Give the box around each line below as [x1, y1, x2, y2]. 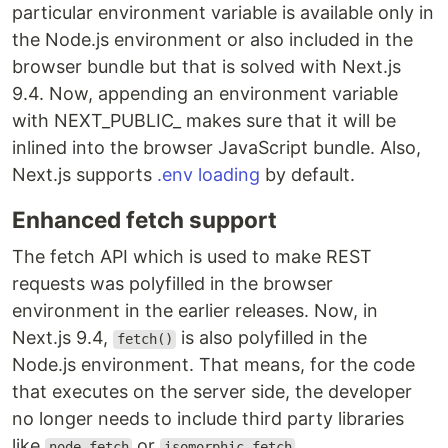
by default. [260, 164, 355, 186]
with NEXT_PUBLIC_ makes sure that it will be [12, 110, 396, 132]
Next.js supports [12, 164, 157, 186]
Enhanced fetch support [12, 206, 277, 234]
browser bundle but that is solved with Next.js [12, 56, 401, 78]
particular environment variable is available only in [12, 2, 434, 24]
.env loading [157, 164, 260, 186]
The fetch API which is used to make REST [12, 246, 372, 268]
